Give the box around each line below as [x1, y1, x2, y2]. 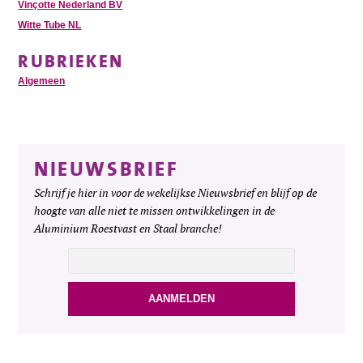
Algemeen [18, 75, 66, 87]
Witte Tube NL [18, 19, 82, 32]
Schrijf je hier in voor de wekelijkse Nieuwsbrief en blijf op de [34, 186, 318, 200]
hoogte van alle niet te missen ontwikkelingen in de [34, 203, 275, 218]
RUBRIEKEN [18, 47, 123, 76]
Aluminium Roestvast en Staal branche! [34, 221, 223, 236]
